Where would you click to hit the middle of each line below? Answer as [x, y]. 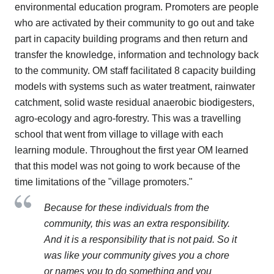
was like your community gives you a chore [137, 256]
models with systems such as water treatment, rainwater [135, 87]
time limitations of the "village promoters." [104, 182]
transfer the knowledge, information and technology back [137, 55]
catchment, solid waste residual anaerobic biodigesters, [135, 103]
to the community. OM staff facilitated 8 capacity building [135, 71]
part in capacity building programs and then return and [131, 39]
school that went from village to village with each [119, 135]
